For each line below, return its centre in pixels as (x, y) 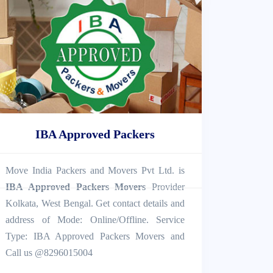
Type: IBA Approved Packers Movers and (95, 236)
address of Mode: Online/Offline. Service (95, 219)
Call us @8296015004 (49, 252)
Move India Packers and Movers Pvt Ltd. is (95, 170)
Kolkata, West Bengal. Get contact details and (95, 203)
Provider (165, 186)
